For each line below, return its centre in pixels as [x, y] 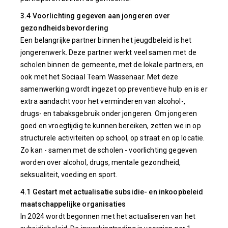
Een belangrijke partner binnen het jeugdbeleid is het [106, 40]
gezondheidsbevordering [65, 28]
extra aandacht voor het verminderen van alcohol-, [103, 101]
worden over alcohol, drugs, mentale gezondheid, [101, 162]
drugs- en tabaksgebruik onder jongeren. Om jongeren [109, 113]
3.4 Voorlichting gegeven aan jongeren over [95, 16]
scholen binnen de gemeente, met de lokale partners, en [112, 65]
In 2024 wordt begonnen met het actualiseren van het [108, 216]
